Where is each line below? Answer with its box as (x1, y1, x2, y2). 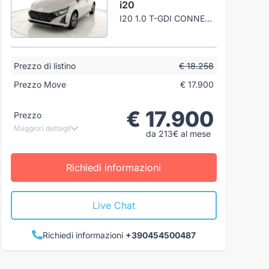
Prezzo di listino (13, 60, 76, 71)
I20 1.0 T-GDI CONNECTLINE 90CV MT (205, 13, 213, 23)
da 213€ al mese (145, 128, 211, 139)
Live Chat (92, 199, 135, 211)
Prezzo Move (13, 79, 66, 89)
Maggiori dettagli (13, 123, 71, 133)
